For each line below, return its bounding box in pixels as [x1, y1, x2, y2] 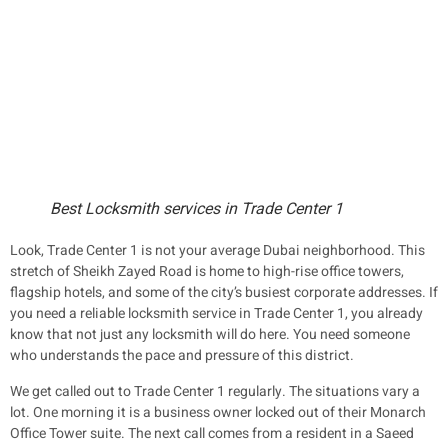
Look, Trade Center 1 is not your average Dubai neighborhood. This [10, 240, 425, 262]
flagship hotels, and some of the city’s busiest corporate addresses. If [10, 282, 438, 304]
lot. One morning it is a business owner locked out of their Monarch [10, 401, 426, 423]
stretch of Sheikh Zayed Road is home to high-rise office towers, [10, 261, 404, 283]
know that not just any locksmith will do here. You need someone [10, 324, 410, 346]
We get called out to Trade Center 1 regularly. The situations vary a [10, 380, 420, 402]
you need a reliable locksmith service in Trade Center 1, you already [10, 303, 423, 325]
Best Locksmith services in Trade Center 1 [50, 197, 343, 222]
